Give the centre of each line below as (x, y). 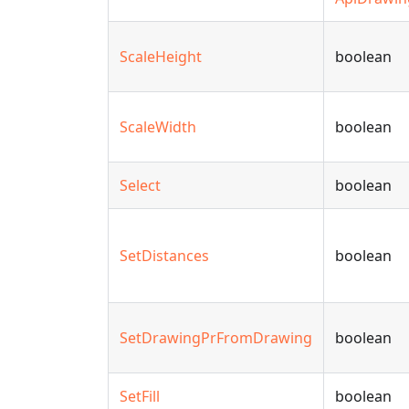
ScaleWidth (158, 127)
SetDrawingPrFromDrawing (216, 338)
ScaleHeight (161, 57)
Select (140, 185)
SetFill (140, 396)
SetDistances (164, 256)
